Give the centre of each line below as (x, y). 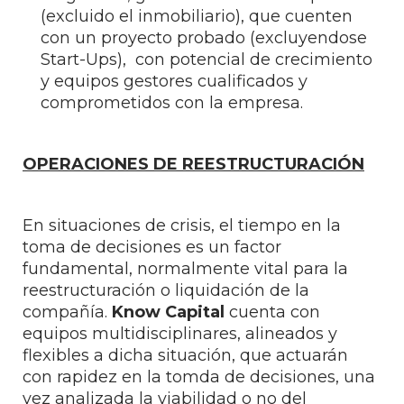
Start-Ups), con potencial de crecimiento (207, 60)
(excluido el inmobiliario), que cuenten (197, 16)
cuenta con (275, 312)
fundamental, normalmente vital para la (185, 269)
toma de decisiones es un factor (152, 247)
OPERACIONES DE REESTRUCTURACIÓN (193, 164)
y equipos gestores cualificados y (174, 81)
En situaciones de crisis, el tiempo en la (182, 225)
